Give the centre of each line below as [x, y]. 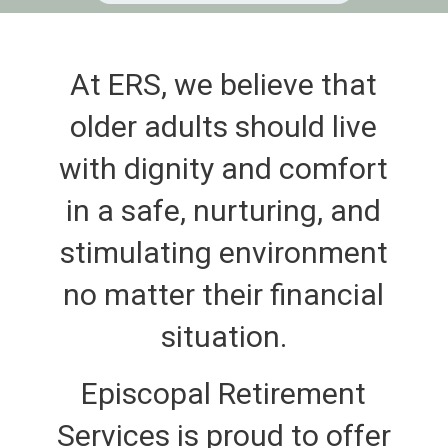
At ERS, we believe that [224, 85]
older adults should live [224, 127]
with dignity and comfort [224, 169]
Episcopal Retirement [224, 394]
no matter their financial [224, 295]
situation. [223, 337]
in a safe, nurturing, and [224, 211]
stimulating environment [223, 253]
